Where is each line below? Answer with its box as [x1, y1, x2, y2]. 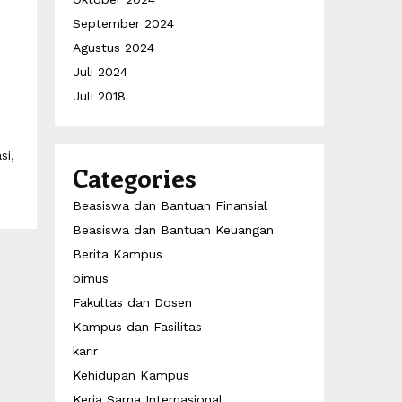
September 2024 [73, 16, 174, 31]
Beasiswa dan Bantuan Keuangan [73, 223, 274, 237]
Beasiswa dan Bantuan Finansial [73, 198, 267, 213]
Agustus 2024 [73, 40, 154, 55]
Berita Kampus [73, 247, 162, 261]
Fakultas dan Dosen [73, 295, 192, 310]
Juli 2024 [73, 65, 127, 79]
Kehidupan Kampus [73, 368, 189, 382]
